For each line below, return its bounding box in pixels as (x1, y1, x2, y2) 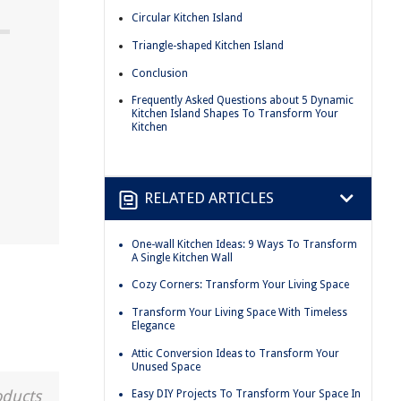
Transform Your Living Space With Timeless (132, 305, 347, 319)
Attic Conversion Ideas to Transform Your (132, 346, 339, 360)
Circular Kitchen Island (132, 12, 243, 25)
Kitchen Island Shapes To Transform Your (132, 107, 338, 121)
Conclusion (132, 66, 188, 80)
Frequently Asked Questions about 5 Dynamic (132, 94, 354, 107)
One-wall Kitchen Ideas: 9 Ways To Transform (132, 237, 357, 251)
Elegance (132, 319, 175, 332)
